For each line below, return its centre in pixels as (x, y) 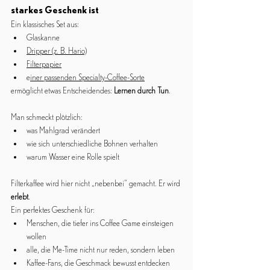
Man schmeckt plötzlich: (47, 118)
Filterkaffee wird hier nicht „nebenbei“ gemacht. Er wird (96, 184)
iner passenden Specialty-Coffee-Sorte (87, 78)
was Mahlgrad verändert (63, 131)
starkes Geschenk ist (55, 10)
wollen (36, 237)
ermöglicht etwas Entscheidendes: (62, 91)
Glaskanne (43, 38)
